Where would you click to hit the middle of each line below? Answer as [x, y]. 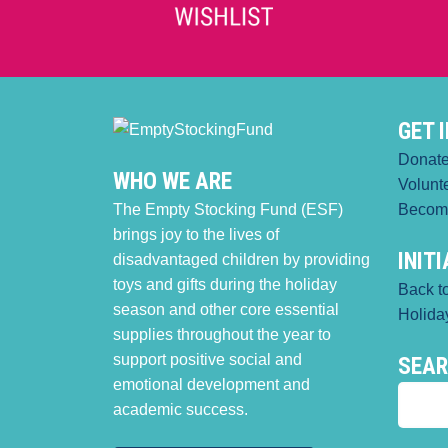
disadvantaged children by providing [241, 260]
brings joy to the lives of [195, 235]
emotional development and [211, 385]
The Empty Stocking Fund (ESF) [227, 210]
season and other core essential [225, 310]
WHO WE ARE [172, 182]
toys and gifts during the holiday [224, 285]
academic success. [180, 410]
